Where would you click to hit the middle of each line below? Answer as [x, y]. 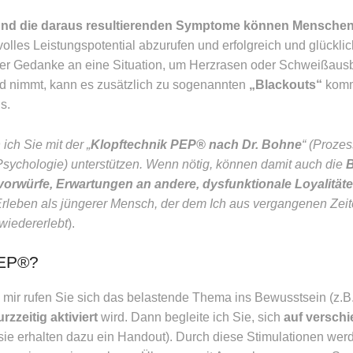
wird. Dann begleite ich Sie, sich [192, 318]
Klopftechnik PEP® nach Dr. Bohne [196, 144]
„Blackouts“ [287, 85]
